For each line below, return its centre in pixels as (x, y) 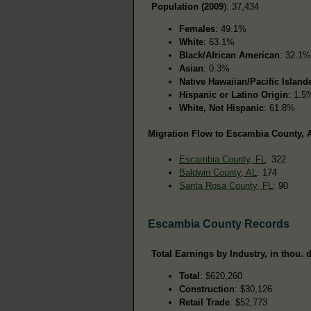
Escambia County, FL (222, 159)
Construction (207, 289)
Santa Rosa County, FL (226, 185)
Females (197, 28)
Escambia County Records (219, 224)
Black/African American (229, 55)
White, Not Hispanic (221, 108)
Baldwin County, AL (218, 172)
